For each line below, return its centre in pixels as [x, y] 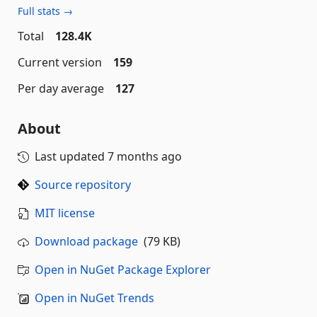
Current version [60, 62]
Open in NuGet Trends [94, 298]
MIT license [65, 213]
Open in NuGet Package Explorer [123, 270]
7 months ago [145, 156]
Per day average [61, 88]
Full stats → [45, 11]
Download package [86, 241]
